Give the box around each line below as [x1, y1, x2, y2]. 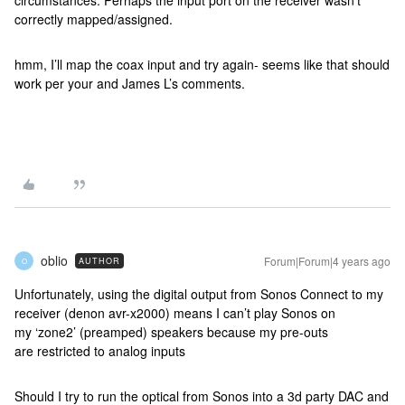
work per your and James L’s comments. [14, 74, 263, 92]
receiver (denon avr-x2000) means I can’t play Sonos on [14, 304, 335, 322]
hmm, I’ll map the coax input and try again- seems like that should [14, 55, 390, 73]
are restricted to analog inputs [14, 342, 185, 360]
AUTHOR [79, 255, 120, 267]
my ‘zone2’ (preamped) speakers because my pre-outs [14, 323, 328, 341]
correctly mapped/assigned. [14, 10, 173, 28]
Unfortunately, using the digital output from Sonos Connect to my [14, 285, 383, 303]
